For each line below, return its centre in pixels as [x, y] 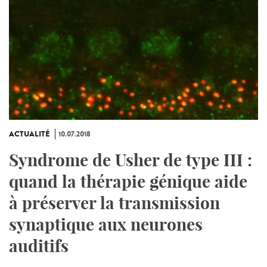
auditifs [39, 246]
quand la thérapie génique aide [128, 182]
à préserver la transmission [114, 203]
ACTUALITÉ [30, 134]
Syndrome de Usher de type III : [131, 160]
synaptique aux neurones [106, 225]
